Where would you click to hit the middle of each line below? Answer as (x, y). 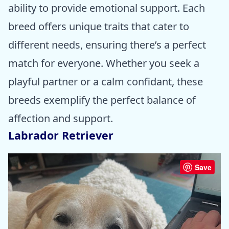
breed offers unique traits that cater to (99, 26)
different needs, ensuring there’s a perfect (107, 44)
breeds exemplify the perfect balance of (102, 100)
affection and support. (61, 118)
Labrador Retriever (61, 135)
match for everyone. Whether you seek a (104, 63)
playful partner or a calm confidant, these (106, 81)
